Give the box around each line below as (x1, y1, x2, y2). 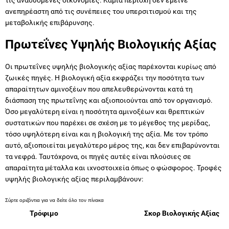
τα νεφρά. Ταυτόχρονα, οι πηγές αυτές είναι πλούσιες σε (5, 152, 191, 161)
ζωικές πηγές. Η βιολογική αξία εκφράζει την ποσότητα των (5, 73, 204, 82)
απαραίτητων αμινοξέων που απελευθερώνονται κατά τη (5, 84, 193, 93)
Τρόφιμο (29, 209, 58, 217)
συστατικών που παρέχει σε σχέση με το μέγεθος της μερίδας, (5, 118, 210, 127)
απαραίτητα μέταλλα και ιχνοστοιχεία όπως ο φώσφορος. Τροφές (5, 163, 222, 172)
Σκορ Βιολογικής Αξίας (144, 209, 219, 217)
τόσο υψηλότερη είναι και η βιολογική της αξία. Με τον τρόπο (5, 129, 208, 138)
